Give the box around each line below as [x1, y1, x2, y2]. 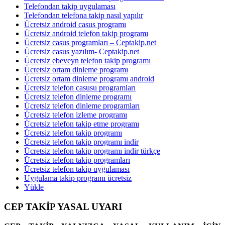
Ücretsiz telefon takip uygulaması [24, 165, 130, 174]
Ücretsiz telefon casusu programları [24, 83, 136, 92]
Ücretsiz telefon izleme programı [24, 110, 127, 120]
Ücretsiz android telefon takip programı [24, 29, 148, 38]
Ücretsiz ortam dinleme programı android [24, 74, 154, 83]
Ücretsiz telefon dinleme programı [24, 92, 132, 101]
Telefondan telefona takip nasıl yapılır [24, 11, 143, 20]
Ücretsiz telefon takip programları [24, 156, 130, 165]
